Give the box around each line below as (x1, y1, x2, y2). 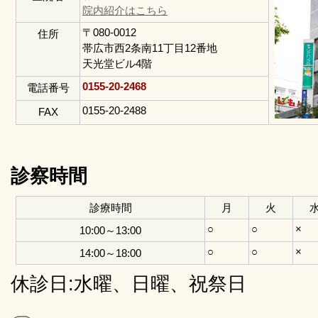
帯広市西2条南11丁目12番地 (82, 42, 218, 54)
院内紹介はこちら (82, 4, 168, 16)
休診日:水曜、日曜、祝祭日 (11, 273, 246, 295)
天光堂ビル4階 (82, 57, 153, 70)
